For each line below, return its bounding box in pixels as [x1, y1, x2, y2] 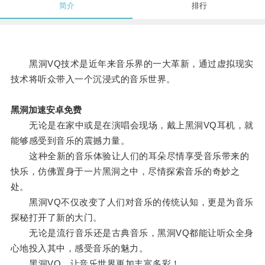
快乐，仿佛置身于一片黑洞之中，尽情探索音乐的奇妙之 [10, 166, 240, 177]
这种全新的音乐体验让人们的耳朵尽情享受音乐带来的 [10, 151, 250, 161]
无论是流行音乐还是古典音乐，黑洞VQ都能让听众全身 [10, 228, 254, 238]
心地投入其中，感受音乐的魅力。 [10, 243, 148, 254]
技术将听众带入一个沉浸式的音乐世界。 [10, 74, 176, 85]
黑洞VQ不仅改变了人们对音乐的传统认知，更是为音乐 [10, 197, 254, 208]
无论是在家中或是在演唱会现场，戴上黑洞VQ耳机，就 [10, 120, 254, 131]
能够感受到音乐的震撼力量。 [10, 135, 130, 146]
